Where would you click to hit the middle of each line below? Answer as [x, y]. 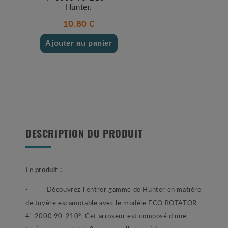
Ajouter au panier [79, 43]
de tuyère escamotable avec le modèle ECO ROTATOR [111, 203]
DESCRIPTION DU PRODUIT [84, 136]
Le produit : [44, 169]
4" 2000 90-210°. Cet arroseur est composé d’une [106, 216]
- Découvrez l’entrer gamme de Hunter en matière [113, 189]
